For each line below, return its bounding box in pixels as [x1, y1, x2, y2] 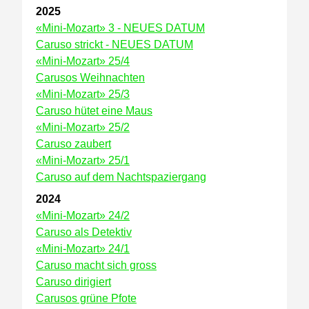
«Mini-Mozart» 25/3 [36, 88, 130, 100]
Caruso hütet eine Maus [36, 105, 152, 117]
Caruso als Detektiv [36, 226, 132, 238]
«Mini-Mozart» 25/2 [36, 121, 130, 133]
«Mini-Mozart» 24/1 [36, 243, 130, 255]
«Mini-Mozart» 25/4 [36, 55, 130, 67]
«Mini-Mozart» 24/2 [36, 210, 130, 221]
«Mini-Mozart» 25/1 [36, 154, 130, 166]
